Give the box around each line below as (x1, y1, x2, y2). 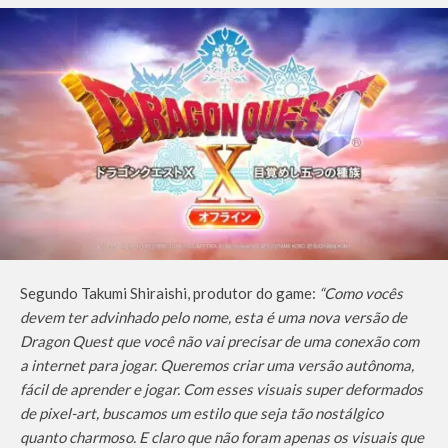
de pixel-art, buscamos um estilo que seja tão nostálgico (20, 404, 383, 422)
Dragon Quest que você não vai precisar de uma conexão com (20, 332, 419, 350)
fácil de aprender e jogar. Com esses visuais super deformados (20, 380, 423, 398)
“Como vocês (319, 284, 403, 302)
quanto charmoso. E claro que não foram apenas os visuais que (20, 428, 424, 446)
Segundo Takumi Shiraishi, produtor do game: (20, 284, 319, 302)
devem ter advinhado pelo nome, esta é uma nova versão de (20, 308, 407, 326)
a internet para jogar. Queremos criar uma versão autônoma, (20, 356, 414, 374)
